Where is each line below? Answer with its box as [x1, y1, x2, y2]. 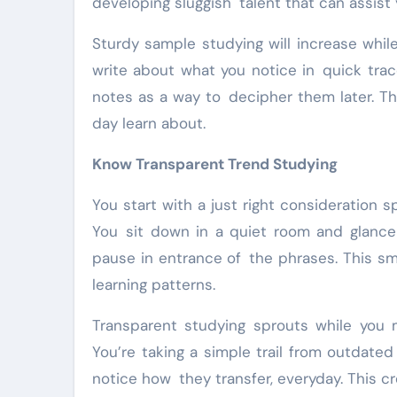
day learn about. [92, 113, 206, 133]
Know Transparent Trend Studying [92, 154, 338, 174]
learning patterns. [92, 275, 215, 294]
